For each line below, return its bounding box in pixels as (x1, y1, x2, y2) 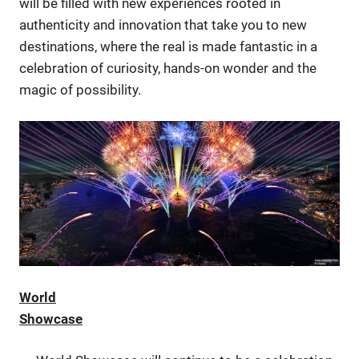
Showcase (19, 310, 83, 327)
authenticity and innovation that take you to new (19, 16, 307, 33)
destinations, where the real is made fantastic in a (19, 38, 317, 54)
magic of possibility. (19, 81, 141, 98)
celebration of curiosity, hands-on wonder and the (19, 59, 317, 76)
